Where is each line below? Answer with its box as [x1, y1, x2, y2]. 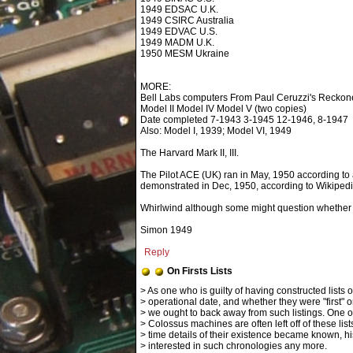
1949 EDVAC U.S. [140, 26, 217, 37]
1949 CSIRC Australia [140, 15, 234, 26]
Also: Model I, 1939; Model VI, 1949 [140, 125, 292, 136]
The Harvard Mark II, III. [140, 147, 239, 158]
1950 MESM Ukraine [140, 48, 229, 59]
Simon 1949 [140, 225, 192, 236]
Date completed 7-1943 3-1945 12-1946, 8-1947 [140, 114, 348, 125]
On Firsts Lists [167, 266, 232, 277]
